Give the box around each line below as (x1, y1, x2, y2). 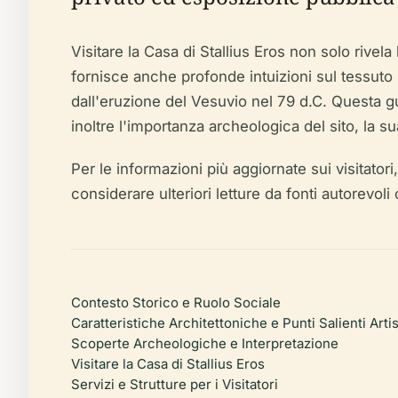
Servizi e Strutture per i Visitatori (71, 376, 278, 393)
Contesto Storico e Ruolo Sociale (71, 294, 281, 311)
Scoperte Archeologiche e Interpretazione (71, 335, 338, 352)
